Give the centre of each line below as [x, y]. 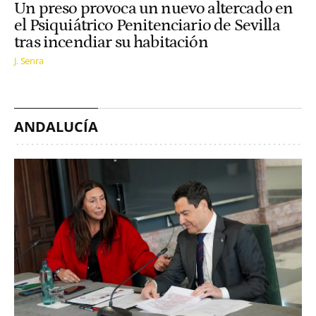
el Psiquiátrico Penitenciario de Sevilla [147, 25]
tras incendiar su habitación [111, 42]
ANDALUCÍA [56, 127]
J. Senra [29, 61]
